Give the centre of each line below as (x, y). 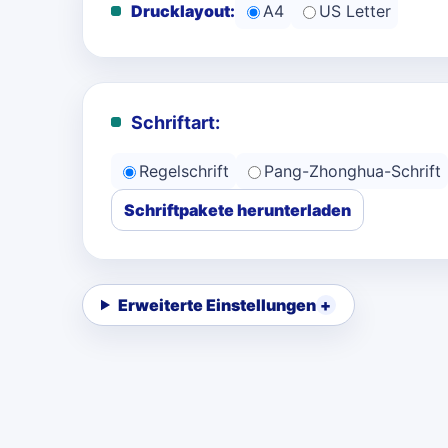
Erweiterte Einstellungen (216, 305)
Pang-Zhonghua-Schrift (352, 171)
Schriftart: (175, 122)
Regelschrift (184, 171)
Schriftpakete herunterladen (237, 210)
